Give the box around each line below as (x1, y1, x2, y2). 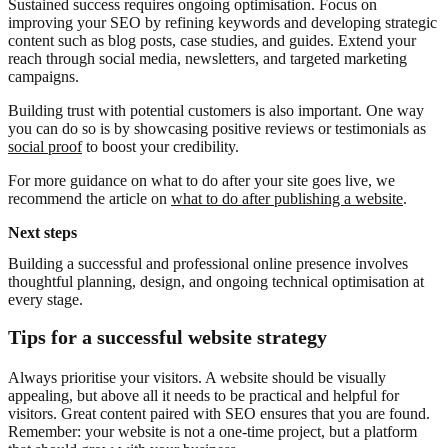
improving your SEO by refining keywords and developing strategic (8, 13, 437, 31)
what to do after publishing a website (171, 189, 403, 207)
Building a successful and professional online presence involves (8, 255, 408, 273)
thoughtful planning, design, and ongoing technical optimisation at (8, 273, 424, 291)
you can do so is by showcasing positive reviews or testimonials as (8, 119, 426, 137)
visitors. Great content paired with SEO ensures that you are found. (8, 405, 430, 423)
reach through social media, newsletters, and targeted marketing (8, 49, 407, 67)
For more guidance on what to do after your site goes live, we (8, 171, 395, 189)
